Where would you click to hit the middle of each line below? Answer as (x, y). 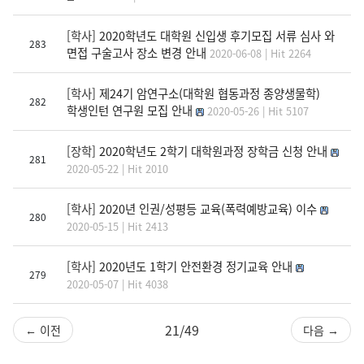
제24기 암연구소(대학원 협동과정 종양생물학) (210, 93)
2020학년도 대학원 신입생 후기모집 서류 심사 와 (217, 35)
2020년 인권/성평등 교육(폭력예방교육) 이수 (208, 208)
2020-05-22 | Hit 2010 (117, 168)
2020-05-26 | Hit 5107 (258, 110)
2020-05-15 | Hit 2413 (117, 226)
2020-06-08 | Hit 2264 (260, 53)
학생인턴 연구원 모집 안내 (130, 110)
